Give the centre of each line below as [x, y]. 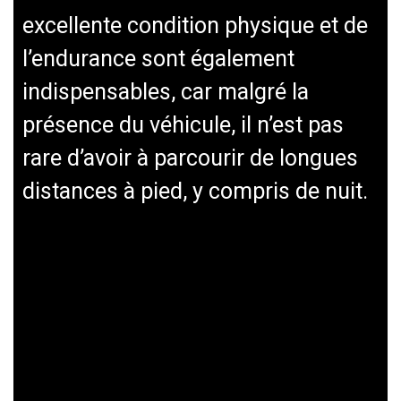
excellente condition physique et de [195, 26]
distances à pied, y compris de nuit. [195, 191]
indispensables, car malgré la [166, 92]
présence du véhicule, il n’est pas [183, 125]
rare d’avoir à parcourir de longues [190, 158]
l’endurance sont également [158, 59]
